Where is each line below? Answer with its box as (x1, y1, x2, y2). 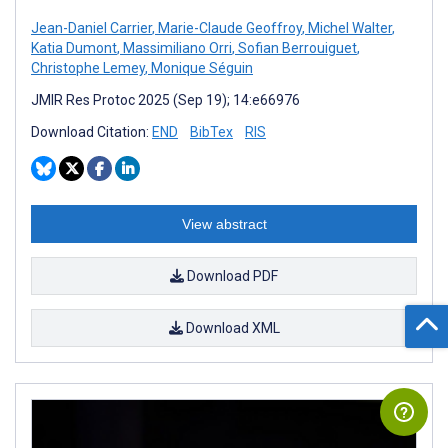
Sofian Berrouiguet (235, 40, 357, 57)
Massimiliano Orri (120, 40, 232, 57)
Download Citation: (31, 124, 152, 141)
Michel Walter (305, 20, 392, 37)
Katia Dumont (31, 40, 117, 57)
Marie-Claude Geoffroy (155, 20, 302, 37)
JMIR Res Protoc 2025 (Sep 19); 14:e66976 (31, 92, 300, 109)
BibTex (190, 124, 233, 141)
